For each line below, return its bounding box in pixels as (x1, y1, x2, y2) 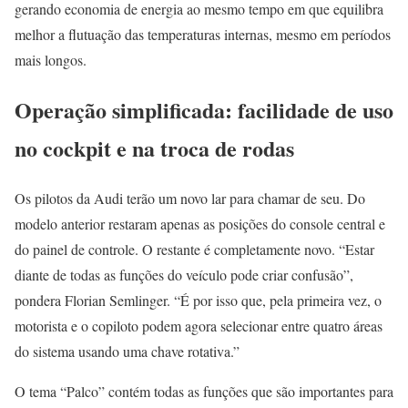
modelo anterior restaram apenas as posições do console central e (15, 213, 385, 233)
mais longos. (15, 50, 87, 70)
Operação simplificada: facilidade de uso (15, 93, 393, 126)
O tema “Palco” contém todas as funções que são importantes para (15, 381, 393, 401)
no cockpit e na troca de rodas (15, 131, 294, 164)
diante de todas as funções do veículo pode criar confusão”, (15, 264, 353, 284)
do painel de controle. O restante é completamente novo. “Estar (15, 239, 374, 259)
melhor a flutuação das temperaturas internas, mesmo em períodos (15, 25, 391, 45)
